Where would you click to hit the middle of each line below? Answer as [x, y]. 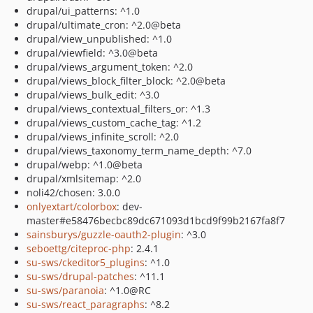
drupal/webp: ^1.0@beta [85, 165]
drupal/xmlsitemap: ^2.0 [84, 179]
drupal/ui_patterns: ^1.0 [83, 11]
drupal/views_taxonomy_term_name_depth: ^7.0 [139, 151]
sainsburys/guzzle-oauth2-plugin [104, 234]
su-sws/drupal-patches [80, 276]
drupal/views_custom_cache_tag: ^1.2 [114, 123]
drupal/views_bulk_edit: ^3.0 [93, 95]
